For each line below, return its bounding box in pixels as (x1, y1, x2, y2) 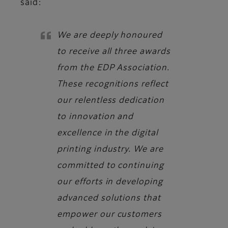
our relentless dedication (57, 96, 165, 105)
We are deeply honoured (57, 31, 163, 40)
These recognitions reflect (57, 80, 168, 89)
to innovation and (57, 112, 134, 121)
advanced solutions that (57, 194, 161, 203)
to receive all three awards (57, 47, 170, 56)
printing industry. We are (57, 145, 164, 154)
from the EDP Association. (57, 64, 170, 72)
